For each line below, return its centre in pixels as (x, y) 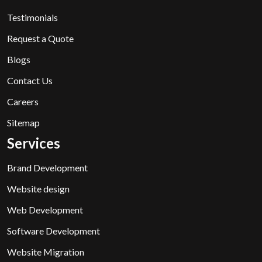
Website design (38, 188)
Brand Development (47, 167)
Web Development (45, 209)
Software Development (54, 230)
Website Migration (46, 251)
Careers (23, 101)
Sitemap (23, 122)
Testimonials (32, 17)
